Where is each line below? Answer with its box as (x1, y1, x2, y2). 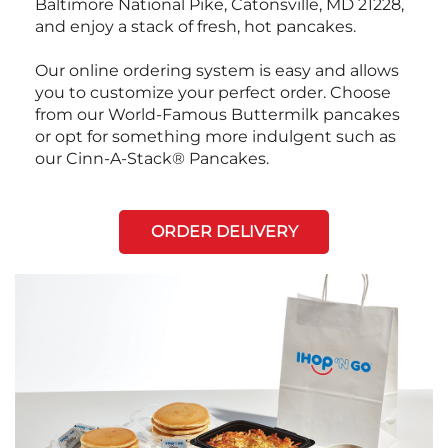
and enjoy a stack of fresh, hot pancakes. (35, 16, 356, 36)
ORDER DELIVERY (150, 221, 298, 241)
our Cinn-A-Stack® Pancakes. (35, 148, 269, 168)
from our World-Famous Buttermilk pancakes (35, 104, 400, 124)
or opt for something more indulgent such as (35, 126, 396, 146)
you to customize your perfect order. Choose (35, 82, 391, 102)
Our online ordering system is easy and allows (35, 60, 399, 80)
